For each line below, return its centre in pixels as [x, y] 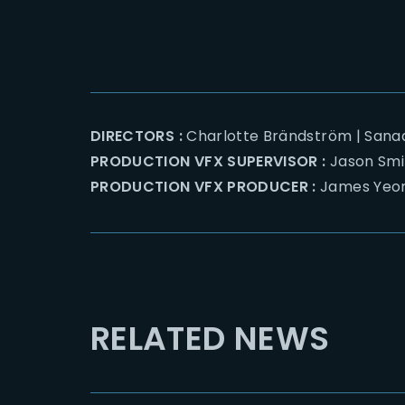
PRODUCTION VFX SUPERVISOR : [208, 161]
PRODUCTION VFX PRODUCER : [203, 187]
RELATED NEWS [210, 339]
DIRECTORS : [139, 136]
